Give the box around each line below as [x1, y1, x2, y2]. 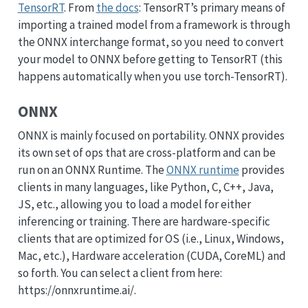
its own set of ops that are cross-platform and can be [17, 144, 276, 160]
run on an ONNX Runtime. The [17, 162, 166, 177]
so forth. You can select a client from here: [17, 265, 222, 280]
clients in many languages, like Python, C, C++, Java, [17, 179, 274, 195]
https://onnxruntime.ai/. [17, 282, 136, 298]
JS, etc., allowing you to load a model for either [17, 196, 251, 212]
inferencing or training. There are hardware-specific [17, 213, 270, 229]
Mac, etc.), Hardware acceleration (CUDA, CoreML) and [17, 247, 286, 263]
